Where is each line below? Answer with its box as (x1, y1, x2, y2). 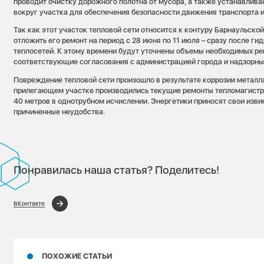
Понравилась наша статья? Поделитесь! (14, 163, 220, 176)
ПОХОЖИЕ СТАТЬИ (42, 252, 113, 261)
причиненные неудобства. (14, 107, 105, 116)
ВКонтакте (14, 199, 45, 207)
